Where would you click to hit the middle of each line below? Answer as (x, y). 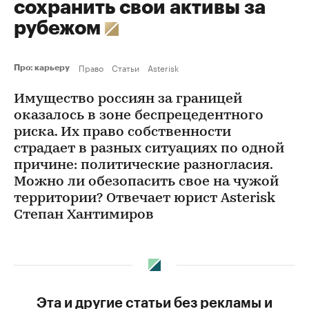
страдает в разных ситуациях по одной (149, 149)
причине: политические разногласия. (143, 166)
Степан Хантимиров (84, 215)
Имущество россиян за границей (128, 99)
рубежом (59, 28)
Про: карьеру (43, 68)
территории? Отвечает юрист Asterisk (144, 199)
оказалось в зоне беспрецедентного (139, 116)
